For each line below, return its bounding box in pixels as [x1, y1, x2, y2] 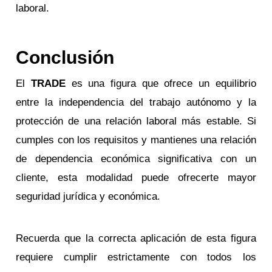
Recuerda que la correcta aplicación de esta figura [16, 232, 256, 244]
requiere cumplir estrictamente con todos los [16, 251, 256, 263]
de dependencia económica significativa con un [16, 152, 256, 165]
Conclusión [16, 47, 115, 67]
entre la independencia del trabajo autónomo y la [16, 96, 256, 108]
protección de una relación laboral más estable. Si [16, 115, 256, 127]
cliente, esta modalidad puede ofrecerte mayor [16, 171, 256, 183]
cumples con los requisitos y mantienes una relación [16, 134, 256, 146]
